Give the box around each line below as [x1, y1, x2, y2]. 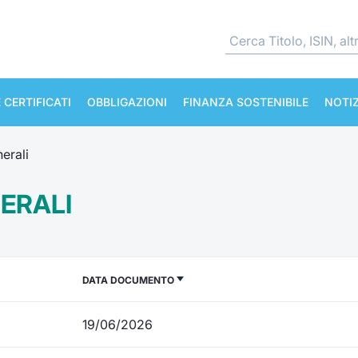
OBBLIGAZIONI [87, 95, 167, 109]
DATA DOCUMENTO [82, 274, 174, 286]
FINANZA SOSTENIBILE [183, 95, 308, 109]
